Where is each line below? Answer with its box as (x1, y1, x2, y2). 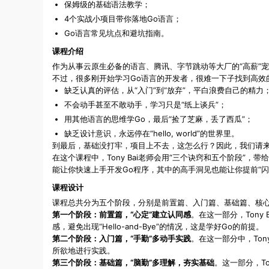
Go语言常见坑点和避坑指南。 (64, 28, 169, 38)
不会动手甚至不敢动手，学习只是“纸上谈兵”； (64, 100, 226, 110)
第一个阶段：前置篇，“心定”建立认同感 (52, 210, 191, 220)
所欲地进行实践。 (52, 246, 115, 256)
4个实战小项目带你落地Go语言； (64, 14, 181, 24)
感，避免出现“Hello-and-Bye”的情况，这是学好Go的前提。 (52, 222, 264, 232)
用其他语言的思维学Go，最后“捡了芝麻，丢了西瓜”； (64, 114, 253, 124)
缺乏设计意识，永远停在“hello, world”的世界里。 (64, 128, 239, 139)
